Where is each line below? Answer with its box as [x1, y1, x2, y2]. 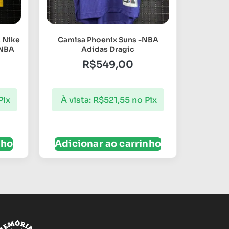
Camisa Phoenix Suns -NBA [57, 35, 158, 45]
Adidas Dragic [81, 44, 134, 54]
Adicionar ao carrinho [55, 138, 161, 149]
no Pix [132, 94, 157, 105]
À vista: [61, 94, 91, 105]
